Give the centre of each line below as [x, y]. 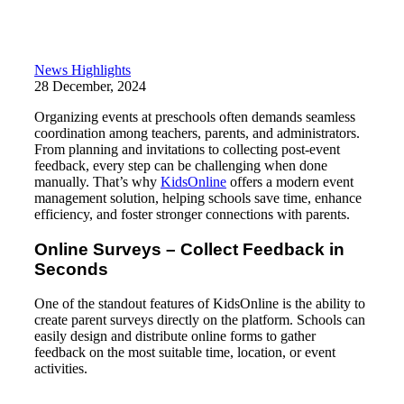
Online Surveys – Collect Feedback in [189, 249]
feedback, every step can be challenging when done [181, 165]
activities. [61, 369]
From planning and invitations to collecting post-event [187, 149]
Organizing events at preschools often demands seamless [195, 116]
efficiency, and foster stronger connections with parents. [192, 214]
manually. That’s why [97, 181]
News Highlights [83, 69]
